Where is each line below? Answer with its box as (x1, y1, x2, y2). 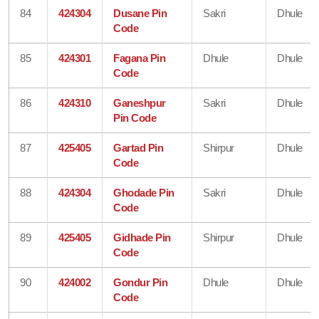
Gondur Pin (113, 276, 168, 288)
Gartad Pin (113, 141, 164, 154)
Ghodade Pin (113, 186, 174, 199)
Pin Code (113, 111, 157, 124)
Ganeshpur (113, 96, 166, 109)
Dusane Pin (113, 6, 167, 19)
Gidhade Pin (113, 231, 171, 244)
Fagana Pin (113, 51, 166, 64)
